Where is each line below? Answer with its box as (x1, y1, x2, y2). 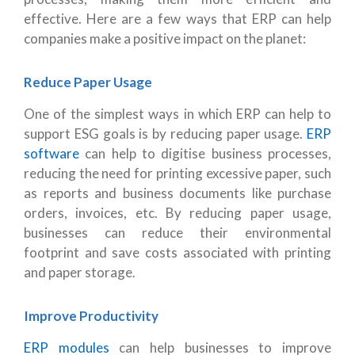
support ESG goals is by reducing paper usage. (24, 124, 307, 142)
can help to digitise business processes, (79, 144, 331, 162)
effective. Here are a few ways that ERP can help (24, 10, 331, 27)
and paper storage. (24, 263, 136, 281)
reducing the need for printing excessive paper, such (24, 164, 331, 181)
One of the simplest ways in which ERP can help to (24, 105, 331, 122)
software (24, 144, 79, 162)
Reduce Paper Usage (24, 73, 152, 90)
